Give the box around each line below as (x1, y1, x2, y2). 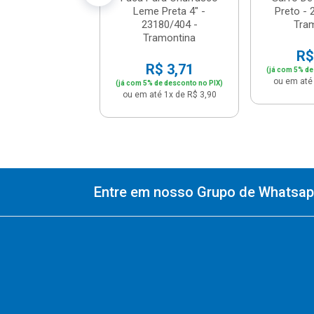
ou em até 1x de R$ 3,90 (122, 89, 217, 100)
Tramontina (143, 31, 196, 44)
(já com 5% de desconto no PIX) (116, 78, 224, 87)
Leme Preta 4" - (133, 4, 206, 18)
